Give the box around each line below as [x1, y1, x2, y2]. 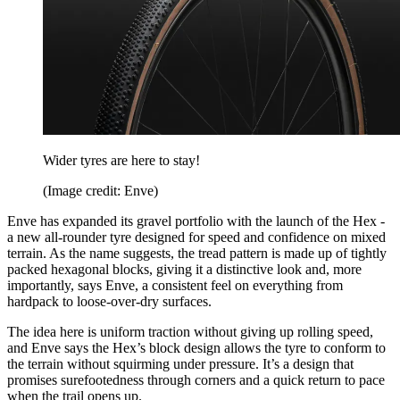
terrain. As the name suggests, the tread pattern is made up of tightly [7, 246, 387, 262]
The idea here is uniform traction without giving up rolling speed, [7, 324, 373, 340]
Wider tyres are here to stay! [43, 153, 200, 169]
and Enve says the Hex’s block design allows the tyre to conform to [7, 340, 386, 356]
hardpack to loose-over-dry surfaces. [7, 294, 212, 310]
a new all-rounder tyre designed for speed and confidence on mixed [7, 229, 386, 246]
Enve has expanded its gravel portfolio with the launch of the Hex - [7, 213, 385, 229]
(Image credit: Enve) [43, 183, 158, 199]
